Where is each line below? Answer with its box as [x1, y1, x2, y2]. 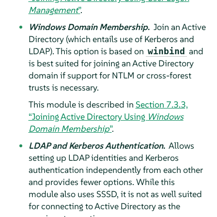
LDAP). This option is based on [28, 45, 146, 57]
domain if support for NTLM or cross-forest [28, 69, 191, 81]
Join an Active [151, 21, 206, 32]
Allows [167, 139, 194, 151]
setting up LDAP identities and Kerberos [28, 152, 179, 163]
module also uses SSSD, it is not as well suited [28, 188, 202, 200]
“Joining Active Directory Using [28, 110, 147, 122]
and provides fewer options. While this [28, 176, 175, 187]
